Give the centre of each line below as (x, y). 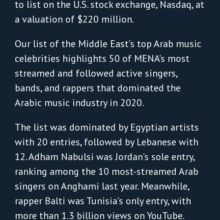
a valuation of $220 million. (74, 19)
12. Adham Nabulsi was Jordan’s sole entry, (104, 157)
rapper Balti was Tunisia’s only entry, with (103, 201)
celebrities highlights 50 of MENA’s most (102, 58)
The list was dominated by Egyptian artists (107, 127)
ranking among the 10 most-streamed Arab (106, 171)
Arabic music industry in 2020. (79, 103)
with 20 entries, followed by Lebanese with (106, 142)
